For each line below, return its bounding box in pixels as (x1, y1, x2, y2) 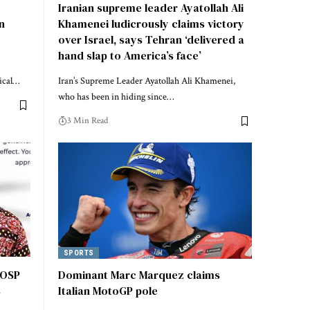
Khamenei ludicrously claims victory (58, 16, 244, 32)
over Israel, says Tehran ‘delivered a (58, 32, 244, 48)
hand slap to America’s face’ (58, 48, 201, 64)
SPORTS (63, 248, 94, 257)
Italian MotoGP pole (58, 283, 158, 299)
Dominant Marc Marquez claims (58, 267, 220, 283)
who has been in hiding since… (58, 91, 174, 104)
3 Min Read (67, 115, 108, 127)
